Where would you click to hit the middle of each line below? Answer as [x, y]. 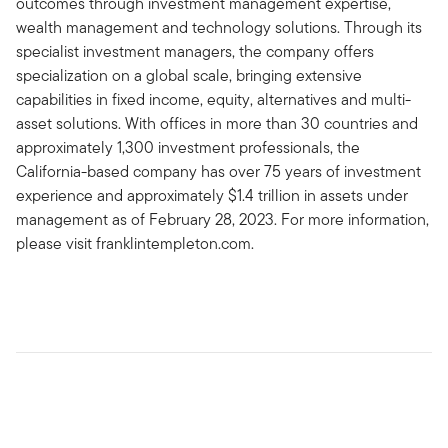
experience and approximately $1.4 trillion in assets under [212, 195]
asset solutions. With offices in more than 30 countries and [217, 123]
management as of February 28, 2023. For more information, [222, 219]
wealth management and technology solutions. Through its [219, 27]
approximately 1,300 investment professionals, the [188, 147]
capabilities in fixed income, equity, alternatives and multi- [213, 99]
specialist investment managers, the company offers [195, 51]
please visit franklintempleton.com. [135, 243]
